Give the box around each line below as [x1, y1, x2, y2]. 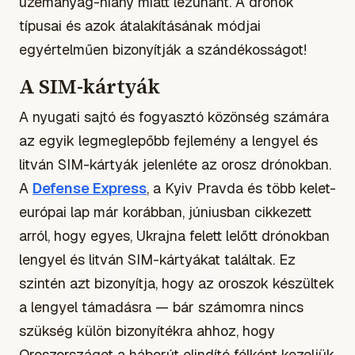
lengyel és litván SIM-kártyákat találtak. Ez [19, 250, 296, 269]
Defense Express [32, 178, 147, 197]
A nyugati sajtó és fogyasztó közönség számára [19, 107, 329, 126]
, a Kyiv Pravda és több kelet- [147, 178, 336, 197]
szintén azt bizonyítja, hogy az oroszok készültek [19, 273, 334, 292]
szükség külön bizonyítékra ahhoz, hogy [19, 321, 275, 340]
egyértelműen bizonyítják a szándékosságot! [19, 40, 307, 59]
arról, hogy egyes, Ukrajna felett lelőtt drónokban [19, 226, 330, 245]
